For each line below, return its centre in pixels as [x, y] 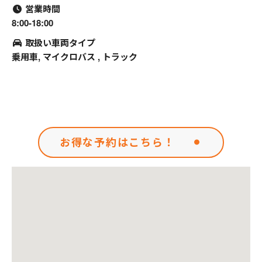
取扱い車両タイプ [59, 42]
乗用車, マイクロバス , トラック [75, 56]
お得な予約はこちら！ [117, 142]
